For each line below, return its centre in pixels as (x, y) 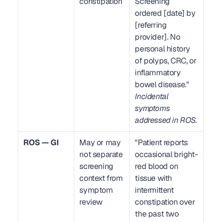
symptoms (152, 108)
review (91, 202)
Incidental (152, 96)
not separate (101, 154)
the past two (157, 214)
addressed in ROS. (166, 120)
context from (101, 178)
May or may (100, 142)
